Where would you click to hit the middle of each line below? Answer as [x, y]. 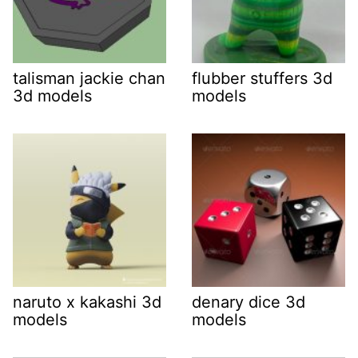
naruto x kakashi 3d [87, 302]
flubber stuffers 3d [262, 78]
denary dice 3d [249, 302]
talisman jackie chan [89, 78]
